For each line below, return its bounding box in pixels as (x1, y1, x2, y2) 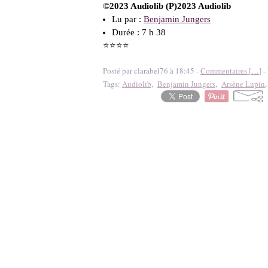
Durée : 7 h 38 (112, 28, 166, 37)
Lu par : (112, 14, 144, 24)
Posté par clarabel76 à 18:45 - (103, 65, 200, 76)
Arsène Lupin (221, 78, 265, 89)
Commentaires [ (200, 65, 251, 76)
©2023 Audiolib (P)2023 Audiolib (103, 1, 231, 11)
